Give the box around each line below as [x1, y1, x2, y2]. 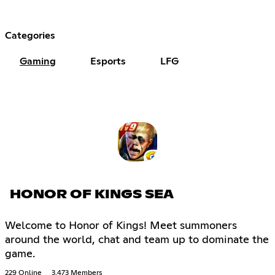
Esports [90, 56, 126, 66]
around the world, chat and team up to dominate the [5, 234, 269, 246]
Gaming [20, 56, 56, 66]
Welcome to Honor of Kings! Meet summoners [5, 220, 237, 232]
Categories [5, 30, 55, 41]
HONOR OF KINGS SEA [10, 188, 174, 201]
